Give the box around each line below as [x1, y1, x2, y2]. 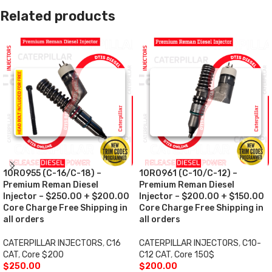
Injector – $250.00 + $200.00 [3, 191, 129, 202]
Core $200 [22, 250, 64, 260]
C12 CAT [139, 250, 171, 260]
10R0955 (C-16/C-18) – [3, 168, 101, 179]
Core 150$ [174, 250, 214, 260]
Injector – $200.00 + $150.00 [139, 191, 264, 202]
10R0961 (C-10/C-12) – [139, 168, 237, 179]
